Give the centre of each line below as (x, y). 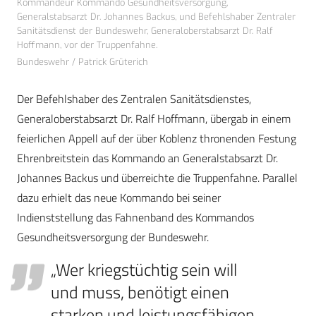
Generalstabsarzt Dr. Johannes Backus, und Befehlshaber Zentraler (156, 17)
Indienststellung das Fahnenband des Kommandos (135, 218)
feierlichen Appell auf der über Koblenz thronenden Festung (157, 139)
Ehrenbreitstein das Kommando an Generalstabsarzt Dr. (147, 158)
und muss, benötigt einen (140, 292)
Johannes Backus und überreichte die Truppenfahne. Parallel (157, 178)
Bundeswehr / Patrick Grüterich (83, 61)
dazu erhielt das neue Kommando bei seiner (119, 198)
